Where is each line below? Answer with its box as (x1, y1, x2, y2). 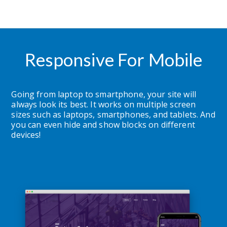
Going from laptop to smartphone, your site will (11, 89, 196, 100)
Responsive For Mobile (24, 49, 203, 70)
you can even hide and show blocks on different (11, 119, 195, 131)
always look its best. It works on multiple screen (11, 99, 196, 110)
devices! (11, 129, 41, 141)
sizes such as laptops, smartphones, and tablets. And (11, 109, 215, 121)
